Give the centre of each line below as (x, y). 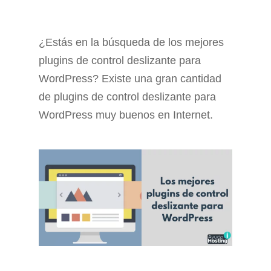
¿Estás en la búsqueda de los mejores (131, 42)
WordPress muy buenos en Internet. (126, 115)
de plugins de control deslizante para (127, 97)
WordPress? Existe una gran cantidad (130, 79)
